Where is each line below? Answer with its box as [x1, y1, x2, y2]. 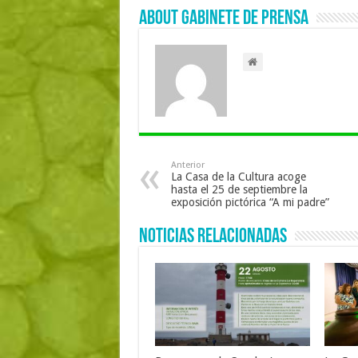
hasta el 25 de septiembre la [170, 183, 308, 197]
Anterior [170, 160, 205, 171]
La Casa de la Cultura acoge [170, 170, 306, 184]
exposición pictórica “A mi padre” [170, 196, 329, 209]
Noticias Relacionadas [138, 227, 287, 248]
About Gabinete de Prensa [138, 9, 308, 30]
